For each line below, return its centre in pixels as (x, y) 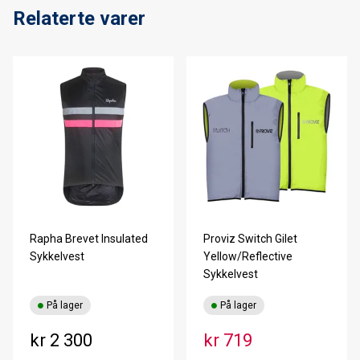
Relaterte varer (79, 18)
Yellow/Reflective (247, 256)
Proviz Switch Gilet (250, 238)
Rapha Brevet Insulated (89, 238)
